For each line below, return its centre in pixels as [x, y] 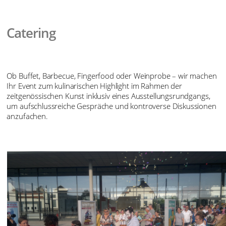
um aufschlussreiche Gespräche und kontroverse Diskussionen [111, 106]
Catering [31, 33]
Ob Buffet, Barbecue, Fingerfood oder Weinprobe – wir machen [112, 76]
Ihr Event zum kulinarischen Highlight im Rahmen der [94, 86]
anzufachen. [27, 116]
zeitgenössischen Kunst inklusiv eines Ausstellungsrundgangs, [108, 96]
